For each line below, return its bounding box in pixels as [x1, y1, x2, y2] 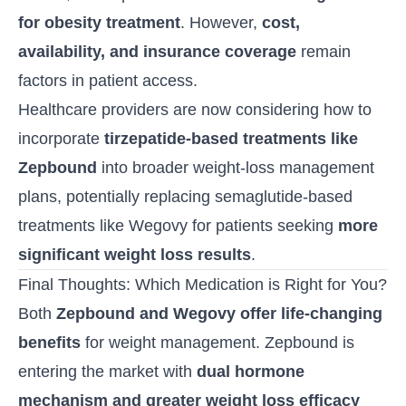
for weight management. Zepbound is [81, 333, 354, 353]
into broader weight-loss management [97, 159, 374, 178]
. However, [180, 14, 262, 33]
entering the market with [18, 362, 197, 382]
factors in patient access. [18, 72, 198, 91]
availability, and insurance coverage [18, 43, 296, 62]
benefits [18, 333, 81, 353]
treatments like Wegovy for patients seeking [18, 217, 338, 236]
